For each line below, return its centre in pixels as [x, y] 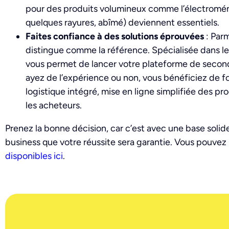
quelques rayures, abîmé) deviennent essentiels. [122, 23]
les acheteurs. [54, 106]
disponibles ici [34, 156]
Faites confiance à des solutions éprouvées [115, 37]
